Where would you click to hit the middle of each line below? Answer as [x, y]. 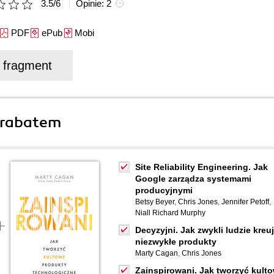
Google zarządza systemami [193, 179]
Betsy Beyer [155, 202]
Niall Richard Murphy [170, 213]
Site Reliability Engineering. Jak [202, 167]
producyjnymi [164, 190]
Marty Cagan [157, 253]
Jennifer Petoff [245, 202]
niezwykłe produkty [176, 242]
